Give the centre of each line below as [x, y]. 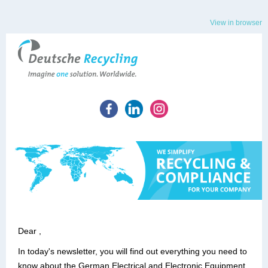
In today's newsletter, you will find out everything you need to [133, 251]
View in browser [236, 23]
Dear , [30, 231]
